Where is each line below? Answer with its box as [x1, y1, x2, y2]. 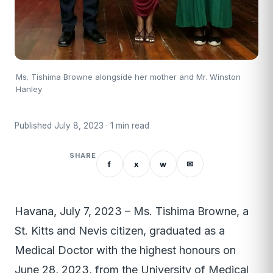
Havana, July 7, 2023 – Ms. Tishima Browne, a [15, 205, 249, 218]
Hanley [16, 84, 42, 94]
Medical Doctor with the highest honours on [15, 244, 236, 257]
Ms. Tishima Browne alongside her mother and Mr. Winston [16, 72, 241, 82]
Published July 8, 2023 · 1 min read [15, 121, 149, 131]
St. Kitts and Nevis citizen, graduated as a [15, 224, 225, 238]
